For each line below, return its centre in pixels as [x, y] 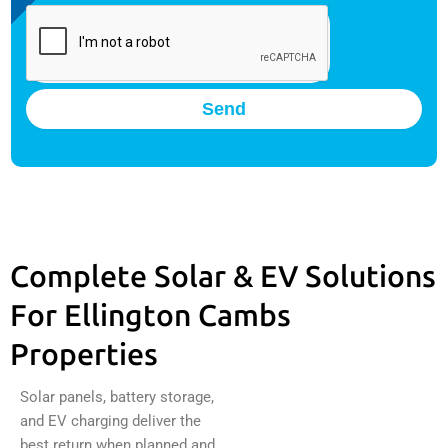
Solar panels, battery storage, [117, 397]
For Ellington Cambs [150, 316]
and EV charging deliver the [110, 421]
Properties [84, 355]
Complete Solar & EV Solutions [223, 277]
